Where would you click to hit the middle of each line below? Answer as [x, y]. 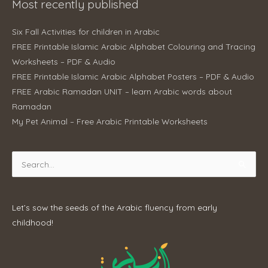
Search [25, 159]
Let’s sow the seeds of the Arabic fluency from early [115, 208]
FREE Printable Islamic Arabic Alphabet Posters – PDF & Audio [133, 76]
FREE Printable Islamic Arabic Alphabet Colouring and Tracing [134, 46]
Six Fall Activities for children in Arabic [86, 31]
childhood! [33, 223]
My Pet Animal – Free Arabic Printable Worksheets [110, 121]
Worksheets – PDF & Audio [64, 61]
